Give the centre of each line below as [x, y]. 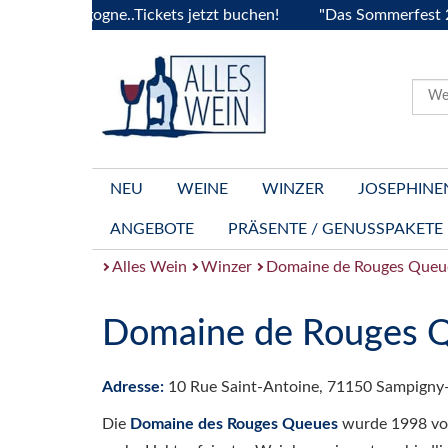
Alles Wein [149, 267]
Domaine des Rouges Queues [236, 423]
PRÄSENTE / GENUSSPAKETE [335, 229]
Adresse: [135, 387]
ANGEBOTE [152, 229]
